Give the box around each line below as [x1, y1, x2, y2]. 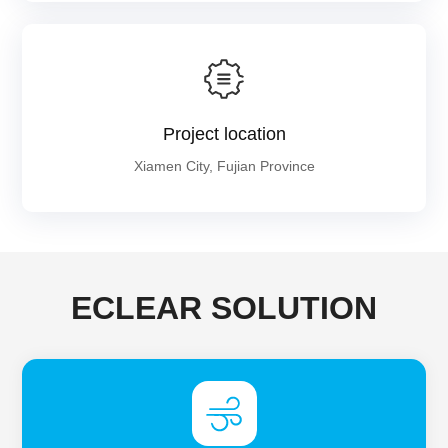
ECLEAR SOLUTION [71, 290, 377, 327]
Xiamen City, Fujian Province [133, 158, 315, 175]
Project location [162, 124, 286, 145]
